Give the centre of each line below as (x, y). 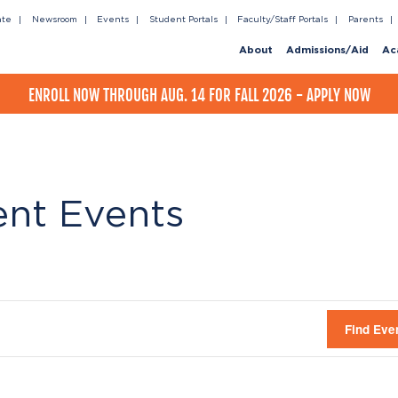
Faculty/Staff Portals (283, 20)
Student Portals (183, 20)
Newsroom (54, 20)
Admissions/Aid (327, 51)
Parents (365, 20)
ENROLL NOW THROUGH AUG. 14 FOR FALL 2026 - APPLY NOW (199, 95)
